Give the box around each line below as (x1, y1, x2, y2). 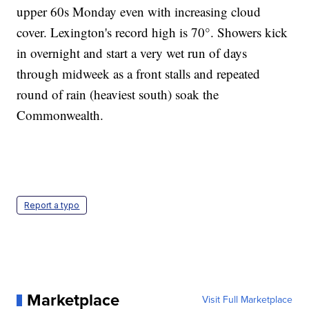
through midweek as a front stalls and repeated (17, 65, 261, 83)
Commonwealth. (17, 106, 104, 124)
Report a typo (24, 200, 80, 211)
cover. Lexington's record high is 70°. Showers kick (17, 23, 288, 41)
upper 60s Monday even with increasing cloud (17, 3, 261, 21)
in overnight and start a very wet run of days (17, 44, 248, 62)
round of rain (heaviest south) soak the (17, 86, 219, 103)
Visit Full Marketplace (201, 292, 292, 308)
